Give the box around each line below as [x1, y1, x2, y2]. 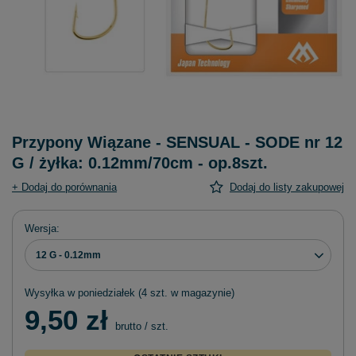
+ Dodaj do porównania [12, 181, 117, 194]
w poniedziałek [68, 287, 135, 300]
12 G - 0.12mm [36, 250, 101, 261]
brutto [112, 320, 141, 333]
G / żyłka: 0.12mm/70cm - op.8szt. [12, 154, 268, 172]
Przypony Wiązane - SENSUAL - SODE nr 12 [12, 133, 342, 152]
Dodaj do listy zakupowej [230, 181, 344, 194]
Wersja [25, 222, 56, 235]
